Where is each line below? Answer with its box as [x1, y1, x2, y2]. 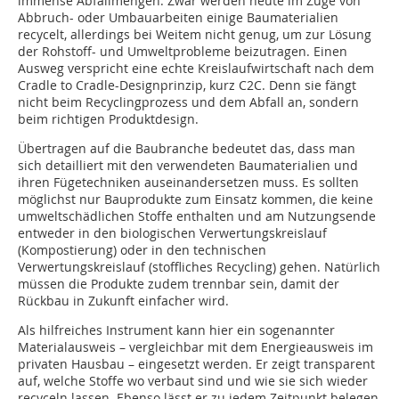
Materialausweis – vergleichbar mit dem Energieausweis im [18, 338, 373, 356]
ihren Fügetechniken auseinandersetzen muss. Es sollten [18, 174, 359, 191]
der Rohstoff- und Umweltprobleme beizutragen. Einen [18, 43, 347, 61]
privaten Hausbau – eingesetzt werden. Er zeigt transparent [18, 355, 375, 373]
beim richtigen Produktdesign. [18, 110, 199, 128]
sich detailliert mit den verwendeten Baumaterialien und [18, 157, 358, 175]
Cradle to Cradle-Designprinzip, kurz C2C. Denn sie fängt [18, 77, 356, 94]
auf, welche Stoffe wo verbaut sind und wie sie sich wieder [18, 372, 368, 390]
